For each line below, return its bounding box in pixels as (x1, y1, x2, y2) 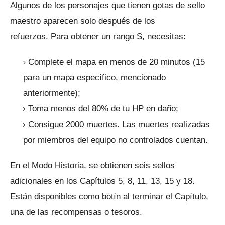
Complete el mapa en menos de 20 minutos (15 (28, 57, 205, 67)
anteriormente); (23, 88, 80, 98)
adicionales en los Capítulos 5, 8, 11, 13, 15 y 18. (10, 176, 195, 186)
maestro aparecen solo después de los (10, 16, 155, 26)
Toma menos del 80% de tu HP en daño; (28, 104, 178, 114)
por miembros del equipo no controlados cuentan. (23, 135, 208, 145)
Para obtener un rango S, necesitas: (51, 32, 186, 42)
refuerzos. (10, 32, 51, 42)
